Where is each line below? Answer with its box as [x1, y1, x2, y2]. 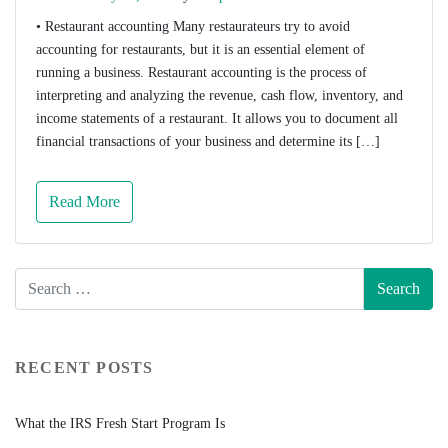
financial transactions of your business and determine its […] [36, 133, 380, 149]
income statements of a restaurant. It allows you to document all [36, 110, 398, 126]
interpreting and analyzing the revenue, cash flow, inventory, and [36, 87, 403, 103]
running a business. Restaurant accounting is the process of [36, 64, 367, 80]
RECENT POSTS [15, 358, 154, 376]
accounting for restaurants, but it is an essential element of [36, 41, 365, 57]
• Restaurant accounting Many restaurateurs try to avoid [36, 18, 350, 34]
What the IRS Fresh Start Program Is [15, 416, 225, 432]
